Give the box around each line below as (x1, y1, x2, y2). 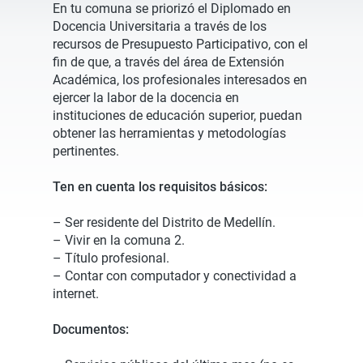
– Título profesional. (53, 250, 169, 266)
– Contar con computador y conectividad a (53, 268, 297, 284)
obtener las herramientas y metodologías (53, 126, 286, 141)
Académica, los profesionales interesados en (53, 72, 307, 88)
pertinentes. (53, 143, 119, 159)
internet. (53, 286, 99, 301)
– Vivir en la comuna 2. (53, 233, 185, 248)
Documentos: (53, 322, 129, 337)
